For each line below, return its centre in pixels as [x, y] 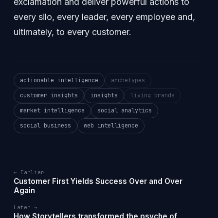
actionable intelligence [59, 81]
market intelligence [52, 111]
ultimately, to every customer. [73, 32]
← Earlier [29, 173]
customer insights [49, 96]
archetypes [128, 81]
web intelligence [111, 126]
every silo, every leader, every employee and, [104, 17]
